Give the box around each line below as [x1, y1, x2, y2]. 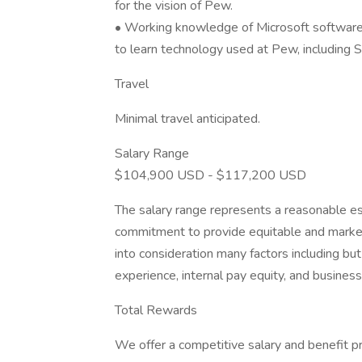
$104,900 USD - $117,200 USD [115, 166, 306, 184]
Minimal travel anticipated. [115, 110, 260, 128]
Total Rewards [115, 301, 197, 319]
